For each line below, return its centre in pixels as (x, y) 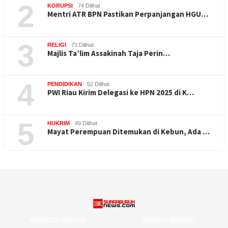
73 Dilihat (82, 45)
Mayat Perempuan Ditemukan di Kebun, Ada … (129, 132)
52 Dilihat (98, 84)
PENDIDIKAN (65, 84)
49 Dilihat (86, 123)
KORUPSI (60, 6)
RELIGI (57, 45)
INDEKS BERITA (168, 220)
